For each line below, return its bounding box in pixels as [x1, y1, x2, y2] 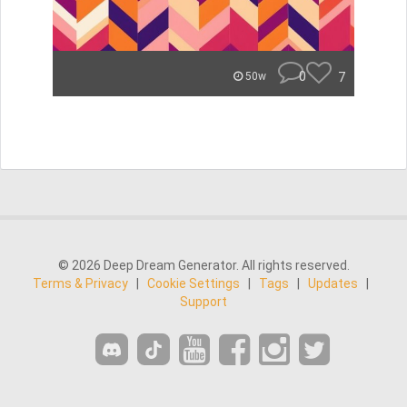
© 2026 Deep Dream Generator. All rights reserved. [57, 258, 350, 273]
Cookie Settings [147, 276, 240, 291]
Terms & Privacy [33, 276, 128, 291]
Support [180, 294, 227, 309]
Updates [308, 276, 358, 291]
